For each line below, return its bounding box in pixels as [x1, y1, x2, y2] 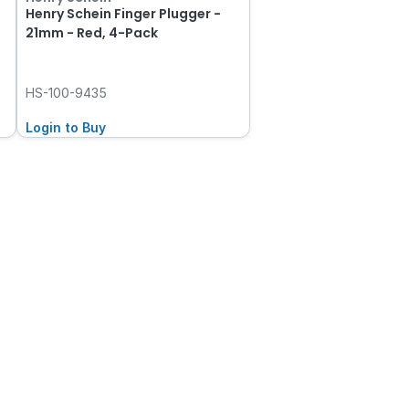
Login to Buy [26, 119, 107, 135]
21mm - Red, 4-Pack [26, 23, 159, 42]
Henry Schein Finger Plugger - [26, 4, 222, 23]
